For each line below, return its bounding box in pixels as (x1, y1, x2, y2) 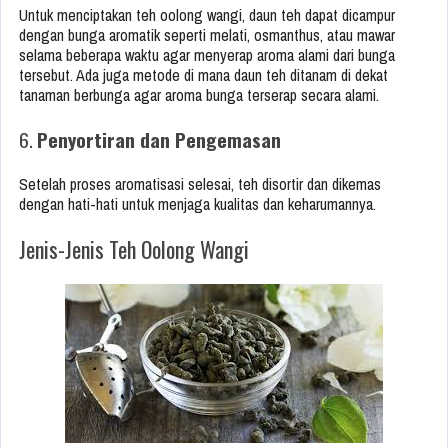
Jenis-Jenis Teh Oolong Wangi (19, 233, 249, 266)
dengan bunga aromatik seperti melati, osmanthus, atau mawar (19, 24, 395, 47)
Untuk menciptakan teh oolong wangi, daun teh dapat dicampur (19, 4, 395, 27)
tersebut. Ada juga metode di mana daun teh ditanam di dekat (19, 64, 388, 87)
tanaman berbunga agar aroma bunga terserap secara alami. (19, 84, 379, 107)
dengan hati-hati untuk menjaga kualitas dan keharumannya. (19, 193, 376, 216)
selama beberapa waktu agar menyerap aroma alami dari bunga (19, 44, 395, 67)
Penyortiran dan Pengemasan (37, 125, 281, 154)
